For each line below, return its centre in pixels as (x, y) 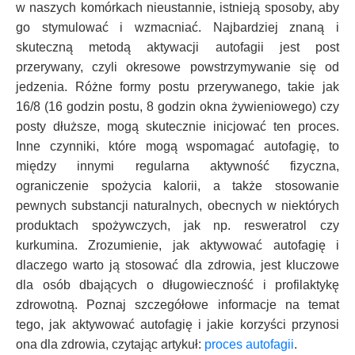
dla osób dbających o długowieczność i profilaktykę (177, 284)
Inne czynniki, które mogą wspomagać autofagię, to (177, 146)
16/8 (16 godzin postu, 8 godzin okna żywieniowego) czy (177, 106)
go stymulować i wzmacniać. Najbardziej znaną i (177, 27)
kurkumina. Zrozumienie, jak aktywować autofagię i (177, 245)
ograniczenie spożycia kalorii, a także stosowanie (177, 185)
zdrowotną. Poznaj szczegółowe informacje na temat (177, 304)
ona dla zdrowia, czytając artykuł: (110, 344)
